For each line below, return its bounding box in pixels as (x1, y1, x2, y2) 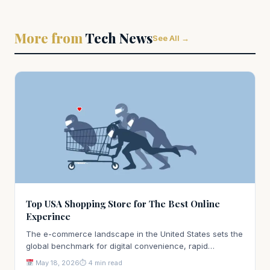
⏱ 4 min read (79, 258, 122, 267)
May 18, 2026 (33, 258, 80, 267)
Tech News (83, 28, 152, 47)
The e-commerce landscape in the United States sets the (26, 228, 243, 239)
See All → (152, 33, 189, 43)
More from (14, 28, 83, 47)
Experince (26, 210, 71, 222)
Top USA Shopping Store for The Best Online (26, 197, 220, 210)
